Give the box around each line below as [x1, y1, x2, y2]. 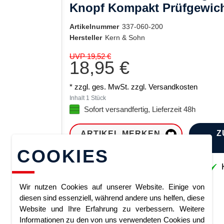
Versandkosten [148, 82, 197, 91]
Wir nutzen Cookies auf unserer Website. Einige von [19, 182, 204, 191]
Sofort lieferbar [90, 161, 148, 171]
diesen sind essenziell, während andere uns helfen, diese [19, 193, 204, 202]
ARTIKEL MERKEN [80, 129, 160, 138]
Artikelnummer [69, 22, 119, 30]
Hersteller [69, 33, 102, 41]
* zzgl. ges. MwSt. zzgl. [69, 82, 148, 91]
